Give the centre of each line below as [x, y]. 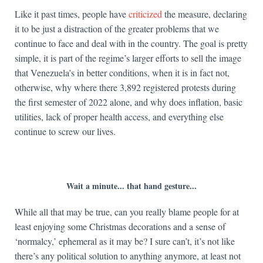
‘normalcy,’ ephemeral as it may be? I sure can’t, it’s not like [125, 241]
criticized [146, 14]
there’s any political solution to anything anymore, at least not [128, 256]
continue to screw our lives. [65, 131]
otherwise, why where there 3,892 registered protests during [125, 87]
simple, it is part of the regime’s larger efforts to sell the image [128, 58]
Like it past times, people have [72, 14]
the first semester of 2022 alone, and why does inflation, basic [129, 102]
